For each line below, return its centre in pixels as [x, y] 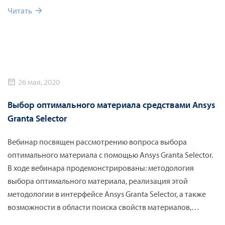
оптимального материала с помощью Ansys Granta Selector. [110, 154]
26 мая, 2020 [39, 82]
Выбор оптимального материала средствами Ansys [111, 104]
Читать [20, 10]
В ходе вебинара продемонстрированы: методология [101, 167]
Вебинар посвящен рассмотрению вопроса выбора [97, 141]
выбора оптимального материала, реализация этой [98, 181]
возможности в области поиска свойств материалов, [99, 207]
